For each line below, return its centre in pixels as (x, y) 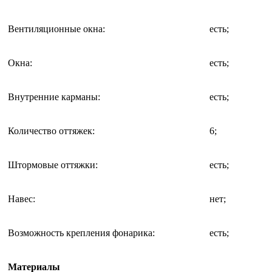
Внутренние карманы (53, 97)
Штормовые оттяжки (52, 165)
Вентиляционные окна (55, 29)
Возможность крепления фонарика (80, 233)
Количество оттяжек (50, 131)
